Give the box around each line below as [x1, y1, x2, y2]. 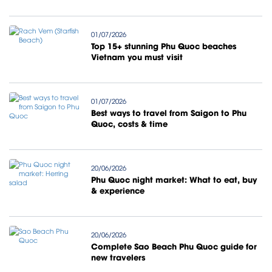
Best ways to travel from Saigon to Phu [90, 106, 246, 118]
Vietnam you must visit [90, 50, 183, 62]
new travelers [90, 251, 145, 262]
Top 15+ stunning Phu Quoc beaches [90, 39, 236, 51]
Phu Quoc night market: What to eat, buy [90, 173, 257, 185]
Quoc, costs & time [90, 117, 168, 129]
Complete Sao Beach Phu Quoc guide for [90, 240, 257, 251]
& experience [90, 184, 144, 195]
